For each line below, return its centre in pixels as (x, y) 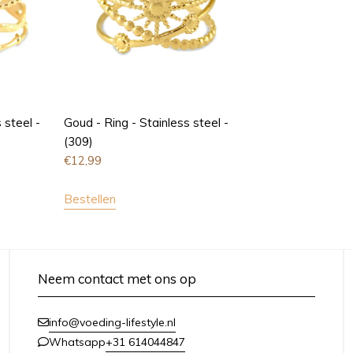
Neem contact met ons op (117, 278)
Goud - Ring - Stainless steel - (147, 122)
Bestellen (90, 199)
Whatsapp (77, 342)
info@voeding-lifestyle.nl (112, 322)
